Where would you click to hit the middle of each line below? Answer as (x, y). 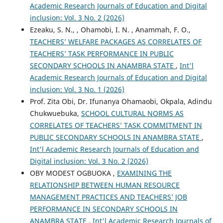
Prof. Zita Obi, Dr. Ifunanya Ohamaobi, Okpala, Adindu (121, 101)
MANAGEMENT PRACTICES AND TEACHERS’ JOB (108, 197)
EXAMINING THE (144, 173)
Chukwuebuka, (55, 113)
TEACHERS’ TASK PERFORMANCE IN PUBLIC (102, 53)
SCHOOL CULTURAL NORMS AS (132, 113)
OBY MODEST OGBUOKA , (73, 173)
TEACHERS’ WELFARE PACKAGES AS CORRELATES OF (115, 41)
